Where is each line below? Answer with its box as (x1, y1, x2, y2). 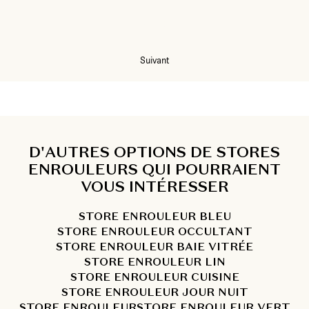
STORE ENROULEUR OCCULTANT (57, 224, 252, 239)
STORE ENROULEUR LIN (83, 255, 226, 270)
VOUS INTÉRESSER (80, 177, 229, 197)
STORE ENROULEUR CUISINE (70, 270, 239, 285)
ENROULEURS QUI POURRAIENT (28, 159, 281, 179)
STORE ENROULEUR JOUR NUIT (61, 285, 248, 300)
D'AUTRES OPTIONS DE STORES (29, 142, 280, 162)
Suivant (140, 54, 169, 66)
